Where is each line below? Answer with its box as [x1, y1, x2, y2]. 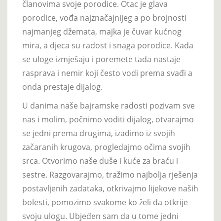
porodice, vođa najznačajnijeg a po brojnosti [22, 12, 186, 23]
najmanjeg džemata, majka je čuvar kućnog [22, 26, 182, 37]
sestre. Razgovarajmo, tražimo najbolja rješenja [22, 169, 198, 180]
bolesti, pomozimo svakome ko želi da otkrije [22, 196, 188, 208]
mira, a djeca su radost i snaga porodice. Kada [22, 39, 193, 51]
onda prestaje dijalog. [22, 81, 103, 92]
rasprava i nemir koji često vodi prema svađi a [22, 67, 192, 78]
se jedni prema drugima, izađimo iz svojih [22, 127, 175, 139]
